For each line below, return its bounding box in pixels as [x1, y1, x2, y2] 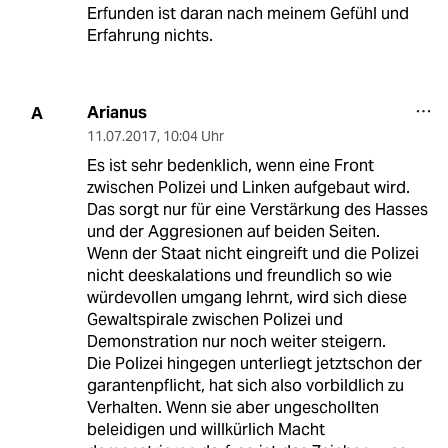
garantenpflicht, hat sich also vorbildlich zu [86, 375, 404, 397]
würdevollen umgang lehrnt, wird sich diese [86, 287, 407, 309]
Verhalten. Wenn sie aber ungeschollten [86, 397, 379, 419]
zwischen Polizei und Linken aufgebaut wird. [86, 177, 410, 199]
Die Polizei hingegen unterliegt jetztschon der [86, 353, 422, 375]
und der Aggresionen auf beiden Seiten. [86, 221, 380, 243]
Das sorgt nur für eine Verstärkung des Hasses [86, 199, 428, 221]
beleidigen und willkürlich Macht [86, 419, 325, 441]
